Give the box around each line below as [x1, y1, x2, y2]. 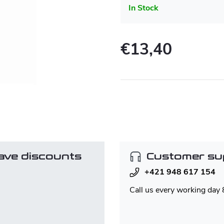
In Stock [128, 2, 158, 13]
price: [120, 65, 136, 75]
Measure [120, 56, 146, 66]
